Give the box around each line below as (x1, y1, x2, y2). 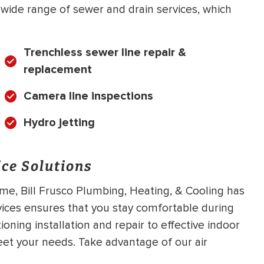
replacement (24, 62, 92, 77)
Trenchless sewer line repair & (24, 45, 186, 60)
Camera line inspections (24, 89, 153, 104)
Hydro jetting (24, 115, 95, 130)
